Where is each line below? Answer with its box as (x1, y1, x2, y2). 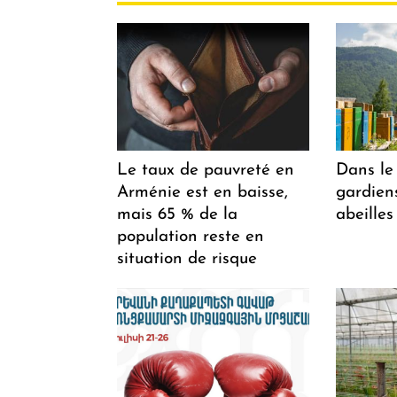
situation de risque (117, 250, 257, 268)
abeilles (335, 206, 393, 223)
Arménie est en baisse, (117, 183, 288, 201)
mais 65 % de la (117, 206, 237, 223)
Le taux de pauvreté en (117, 161, 294, 179)
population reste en (117, 228, 264, 245)
